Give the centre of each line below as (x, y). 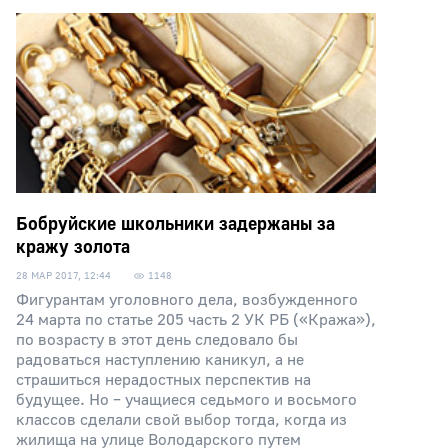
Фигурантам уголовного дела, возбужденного (187, 300)
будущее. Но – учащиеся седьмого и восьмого (186, 400)
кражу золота (73, 247)
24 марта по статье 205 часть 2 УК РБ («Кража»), (196, 320)
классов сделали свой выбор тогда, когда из (181, 420)
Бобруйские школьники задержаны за (175, 224)
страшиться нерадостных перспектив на (163, 380)
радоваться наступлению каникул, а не (160, 360)
